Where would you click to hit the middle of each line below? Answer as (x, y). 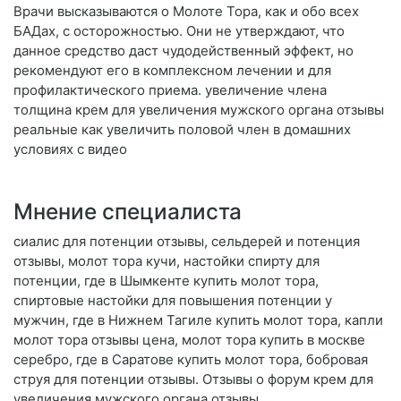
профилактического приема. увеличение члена (170, 90)
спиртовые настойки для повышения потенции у (173, 301)
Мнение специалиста (128, 212)
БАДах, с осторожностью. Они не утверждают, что (179, 31)
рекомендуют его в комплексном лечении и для (172, 71)
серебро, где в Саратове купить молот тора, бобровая (191, 360)
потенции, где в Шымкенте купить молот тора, (166, 281)
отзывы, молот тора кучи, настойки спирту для (166, 261)
